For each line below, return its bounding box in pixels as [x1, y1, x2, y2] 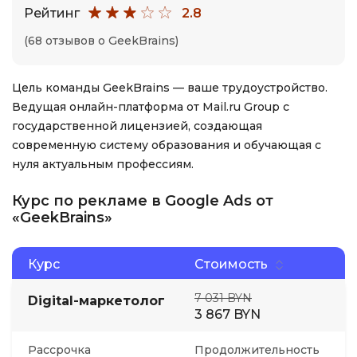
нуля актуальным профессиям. [12, 157, 194, 171]
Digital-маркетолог [28, 293, 165, 308]
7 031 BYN [194, 291, 252, 305]
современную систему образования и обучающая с [12, 138, 321, 152]
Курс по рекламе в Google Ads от [12, 192, 273, 210]
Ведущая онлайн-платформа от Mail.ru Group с [12, 100, 289, 114]
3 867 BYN [194, 307, 261, 322]
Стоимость [194, 256, 268, 272]
